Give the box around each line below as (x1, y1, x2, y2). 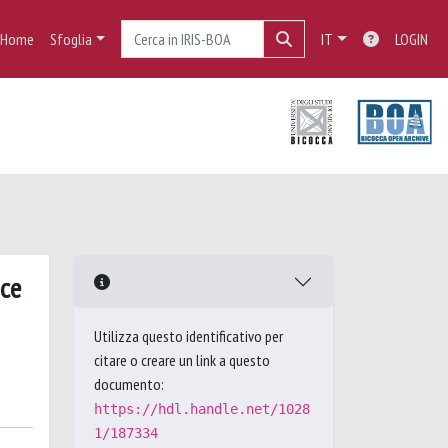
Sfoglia (49, 29, 92, 49)
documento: (94, 374, 164, 394)
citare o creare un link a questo (94, 350, 270, 370)
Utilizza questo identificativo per (94, 326, 283, 346)
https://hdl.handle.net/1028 (94, 401, 310, 417)
